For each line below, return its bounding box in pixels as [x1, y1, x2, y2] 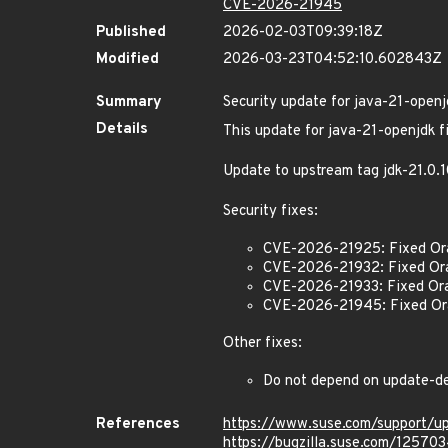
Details [96, 120, 148, 139]
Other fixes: [223, 334, 302, 353]
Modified [96, 50, 159, 69]
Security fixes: [223, 202, 318, 221]
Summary [96, 93, 162, 112]
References [96, 415, 180, 434]
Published [96, 23, 166, 42]
